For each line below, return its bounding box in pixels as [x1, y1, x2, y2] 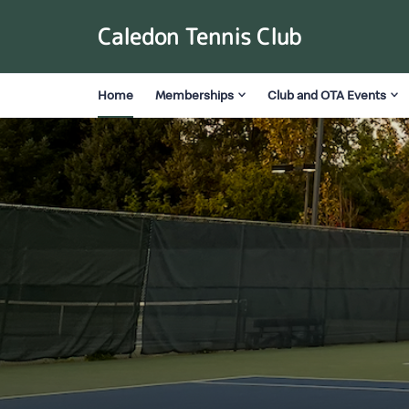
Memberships [155, 86, 234, 103]
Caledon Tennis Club [98, 21, 301, 52]
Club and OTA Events [267, 86, 386, 103]
